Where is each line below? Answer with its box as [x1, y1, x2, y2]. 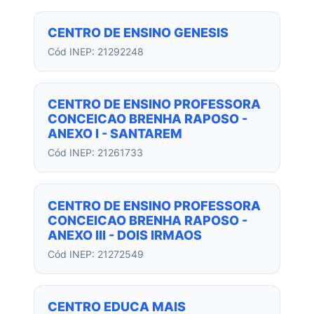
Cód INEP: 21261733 [48, 146, 144, 159]
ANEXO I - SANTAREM [48, 126, 183, 142]
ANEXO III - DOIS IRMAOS [48, 227, 203, 243]
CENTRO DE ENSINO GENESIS [48, 25, 229, 40]
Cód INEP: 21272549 [48, 247, 144, 260]
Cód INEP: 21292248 [48, 45, 144, 57]
